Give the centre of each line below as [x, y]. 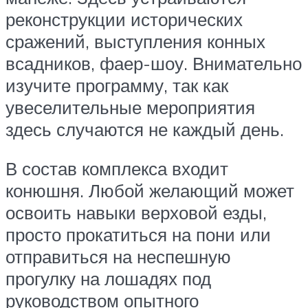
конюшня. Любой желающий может [150, 191]
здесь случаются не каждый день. [145, 129]
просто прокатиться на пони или [138, 235]
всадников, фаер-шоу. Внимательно [154, 63]
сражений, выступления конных [135, 41]
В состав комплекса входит [117, 169]
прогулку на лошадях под [108, 279]
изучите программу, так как [117, 85]
